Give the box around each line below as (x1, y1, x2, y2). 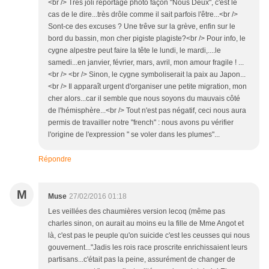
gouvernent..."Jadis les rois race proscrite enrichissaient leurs (48, 243, 247, 252)
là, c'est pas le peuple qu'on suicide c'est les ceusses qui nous (48, 231, 250, 240)
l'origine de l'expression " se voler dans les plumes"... (48, 130, 220, 139)
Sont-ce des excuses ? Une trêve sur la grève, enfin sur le (48, 22, 235, 31)
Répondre (38, 155, 71, 164)
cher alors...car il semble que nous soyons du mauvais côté (48, 94, 240, 103)
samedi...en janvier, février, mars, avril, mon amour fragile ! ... (48, 58, 244, 67)
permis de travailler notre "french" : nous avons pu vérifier (48, 118, 234, 127)
